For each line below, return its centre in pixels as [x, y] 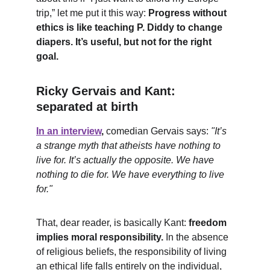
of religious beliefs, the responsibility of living [133, 252]
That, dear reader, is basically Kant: [112, 223]
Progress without [189, 13]
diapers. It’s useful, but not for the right [125, 42]
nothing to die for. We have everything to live [131, 174]
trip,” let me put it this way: [92, 13]
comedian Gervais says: [157, 131]
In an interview [69, 131]
